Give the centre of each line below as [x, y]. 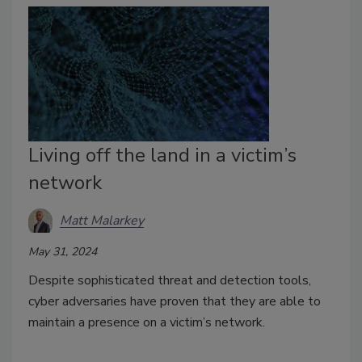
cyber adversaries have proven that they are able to [175, 302]
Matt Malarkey [102, 220]
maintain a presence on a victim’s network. [148, 323]
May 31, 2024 [63, 252]
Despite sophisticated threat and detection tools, [170, 281]
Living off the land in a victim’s [162, 156]
